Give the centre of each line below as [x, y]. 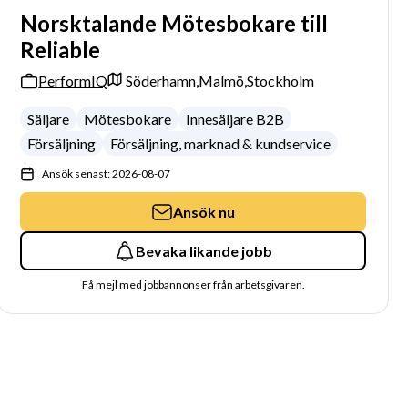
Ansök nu [204, 211]
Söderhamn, [163, 81]
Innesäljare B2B [235, 119]
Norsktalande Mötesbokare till [174, 23]
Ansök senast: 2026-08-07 [107, 173]
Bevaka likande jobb [204, 250]
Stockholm [281, 81]
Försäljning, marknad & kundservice [221, 143]
